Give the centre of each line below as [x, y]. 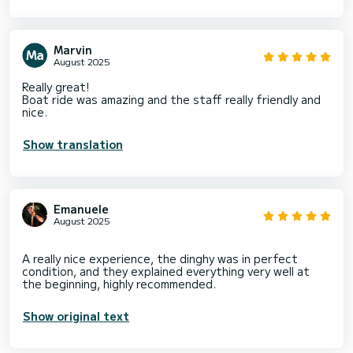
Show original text [76, 316]
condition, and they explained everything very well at [166, 271]
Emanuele [81, 209]
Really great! [56, 87]
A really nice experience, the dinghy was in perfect [160, 259]
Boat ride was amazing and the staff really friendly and [171, 100]
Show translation [73, 145]
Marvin [73, 50]
